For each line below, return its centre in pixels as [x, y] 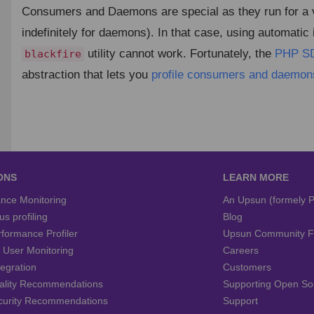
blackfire [53, 54]
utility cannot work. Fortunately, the [179, 53]
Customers [247, 267]
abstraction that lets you [86, 74]
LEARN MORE [255, 177]
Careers [240, 251]
